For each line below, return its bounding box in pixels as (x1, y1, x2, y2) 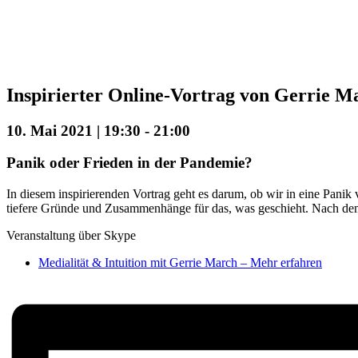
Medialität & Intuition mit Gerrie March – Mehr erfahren (38, 256, 322, 270)
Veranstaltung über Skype (6, 229, 136, 243)
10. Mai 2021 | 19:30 (6, 121, 141, 139)
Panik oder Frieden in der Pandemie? (6, 154, 253, 172)
